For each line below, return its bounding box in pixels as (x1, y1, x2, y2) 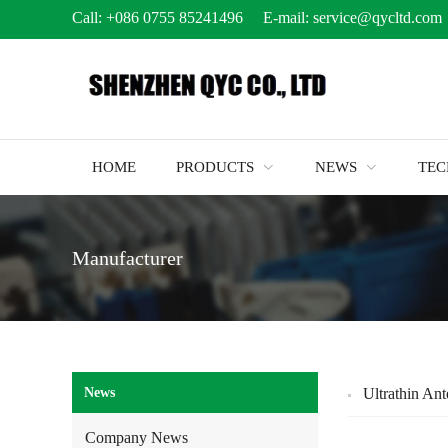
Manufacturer (72, 246, 183, 269)
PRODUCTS (176, 159, 254, 175)
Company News (85, 429, 188, 446)
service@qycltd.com (313, 9, 446, 26)
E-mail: (243, 9, 313, 26)
